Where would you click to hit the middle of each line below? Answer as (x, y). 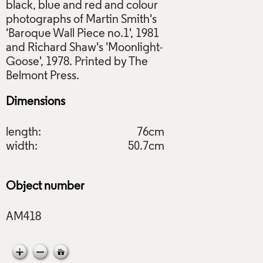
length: (23, 132)
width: (22, 146)
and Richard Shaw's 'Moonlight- (84, 48)
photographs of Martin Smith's (81, 20)
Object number (45, 186)
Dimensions (36, 102)
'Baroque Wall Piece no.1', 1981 (82, 34)
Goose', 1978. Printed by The (77, 62)
